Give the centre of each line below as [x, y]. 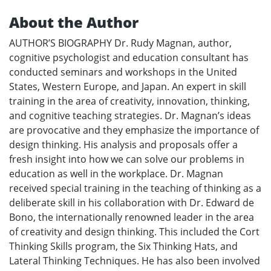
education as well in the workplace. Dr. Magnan [116, 174]
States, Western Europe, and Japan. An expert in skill [128, 87]
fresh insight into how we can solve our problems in [127, 159]
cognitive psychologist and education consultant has [129, 57]
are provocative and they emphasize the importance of [134, 130]
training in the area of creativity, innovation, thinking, [129, 101]
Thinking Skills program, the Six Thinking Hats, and [123, 246]
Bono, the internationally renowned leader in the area [132, 217]
